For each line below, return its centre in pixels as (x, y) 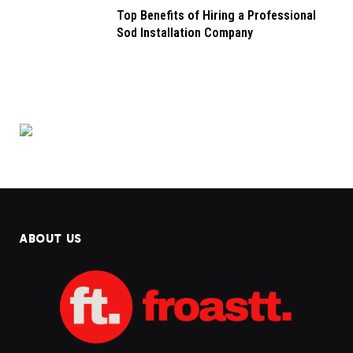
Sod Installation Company (185, 33)
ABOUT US (51, 239)
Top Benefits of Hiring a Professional (216, 16)
